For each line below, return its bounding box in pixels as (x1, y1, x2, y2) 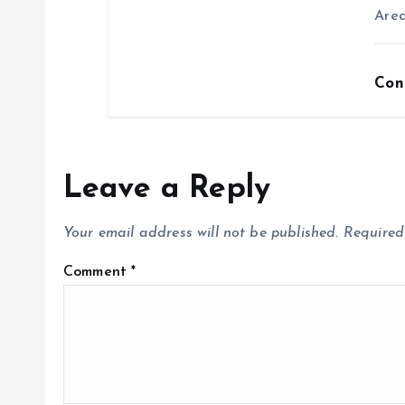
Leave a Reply (63, 174, 271, 206)
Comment (63, 265, 132, 280)
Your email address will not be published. (63, 226, 339, 241)
